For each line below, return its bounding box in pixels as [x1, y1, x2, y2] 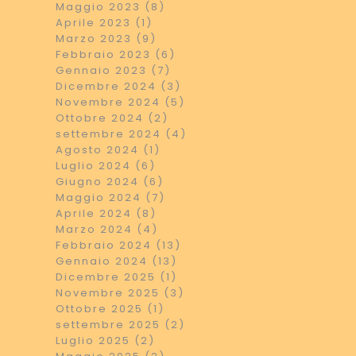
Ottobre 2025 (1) [56, 301, 164, 316]
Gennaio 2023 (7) [56, 63, 171, 78]
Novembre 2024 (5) [56, 95, 185, 110]
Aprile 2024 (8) [56, 206, 157, 221]
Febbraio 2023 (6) [56, 47, 176, 62]
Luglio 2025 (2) [56, 333, 155, 348]
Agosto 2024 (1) [56, 142, 161, 157]
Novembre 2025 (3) [56, 285, 184, 300]
